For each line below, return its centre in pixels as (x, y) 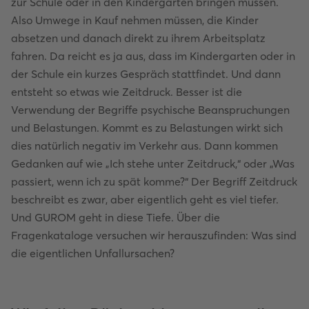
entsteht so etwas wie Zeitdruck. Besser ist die (127, 91)
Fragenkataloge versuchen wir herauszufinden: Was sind (154, 235)
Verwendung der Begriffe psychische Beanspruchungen (150, 109)
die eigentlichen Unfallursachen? (93, 253)
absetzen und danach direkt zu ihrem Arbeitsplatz (138, 38)
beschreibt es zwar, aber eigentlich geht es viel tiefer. (145, 199)
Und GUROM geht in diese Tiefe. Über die (116, 217)
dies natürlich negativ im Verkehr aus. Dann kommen (144, 145)
